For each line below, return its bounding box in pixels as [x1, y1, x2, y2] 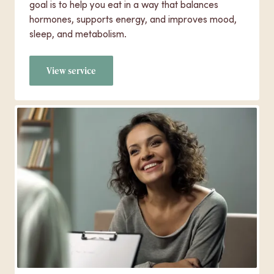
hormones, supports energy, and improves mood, [29, 12, 237, 26]
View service [46, 65, 96, 77]
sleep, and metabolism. [29, 27, 127, 40]
